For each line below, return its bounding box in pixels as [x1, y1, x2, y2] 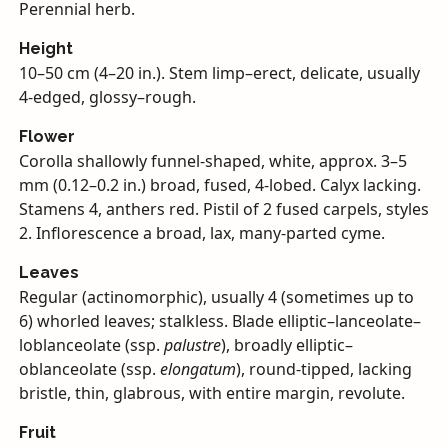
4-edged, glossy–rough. [18, 85, 196, 108]
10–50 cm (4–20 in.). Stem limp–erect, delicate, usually [18, 61, 420, 84]
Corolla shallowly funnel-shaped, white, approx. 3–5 [18, 149, 407, 172]
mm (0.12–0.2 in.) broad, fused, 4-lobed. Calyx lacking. [18, 173, 421, 196]
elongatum [159, 357, 236, 380]
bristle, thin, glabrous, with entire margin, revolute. [18, 381, 405, 404]
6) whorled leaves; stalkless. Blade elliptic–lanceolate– [18, 309, 421, 332]
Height [18, 38, 73, 58]
